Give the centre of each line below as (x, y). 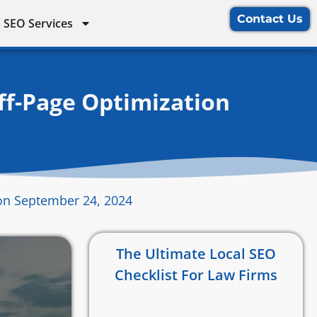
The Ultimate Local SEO (196, 254)
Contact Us (270, 19)
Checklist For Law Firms (196, 275)
